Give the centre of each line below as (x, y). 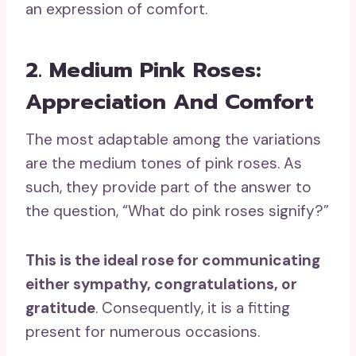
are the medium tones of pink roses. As (164, 163)
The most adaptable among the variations (173, 139)
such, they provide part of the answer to (168, 187)
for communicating (247, 260)
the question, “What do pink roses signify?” (177, 211)
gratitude (60, 308)
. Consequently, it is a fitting (193, 308)
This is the (64, 260)
